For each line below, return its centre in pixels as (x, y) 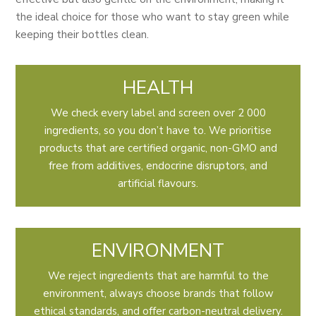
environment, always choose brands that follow (158, 294)
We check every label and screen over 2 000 (158, 113)
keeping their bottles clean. (83, 35)
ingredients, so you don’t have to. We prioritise (158, 131)
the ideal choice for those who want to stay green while (153, 17)
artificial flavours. (158, 184)
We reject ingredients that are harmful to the (158, 276)
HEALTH (158, 88)
